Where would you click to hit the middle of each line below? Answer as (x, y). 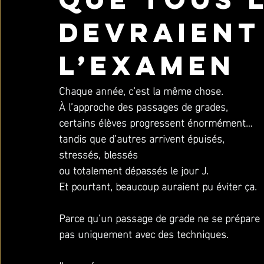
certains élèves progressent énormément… (157, 122)
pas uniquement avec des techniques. (144, 233)
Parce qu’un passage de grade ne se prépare (161, 217)
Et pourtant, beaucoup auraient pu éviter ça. (158, 185)
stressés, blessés (100, 154)
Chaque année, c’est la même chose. (141, 90)
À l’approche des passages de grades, (145, 106)
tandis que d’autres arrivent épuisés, (143, 138)
